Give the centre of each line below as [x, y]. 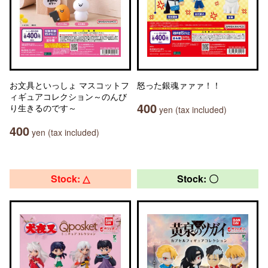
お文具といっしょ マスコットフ [69, 85]
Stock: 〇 [198, 179]
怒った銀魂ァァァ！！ [179, 85]
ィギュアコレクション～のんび [68, 96]
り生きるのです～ [43, 108]
